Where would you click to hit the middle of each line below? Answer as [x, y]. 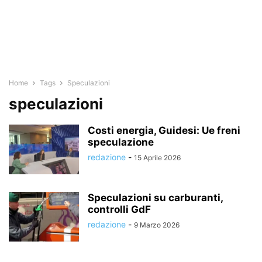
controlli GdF [119, 209]
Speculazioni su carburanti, [155, 198]
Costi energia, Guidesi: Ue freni [164, 130]
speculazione [121, 142]
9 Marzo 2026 [157, 225]
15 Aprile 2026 [157, 158]
